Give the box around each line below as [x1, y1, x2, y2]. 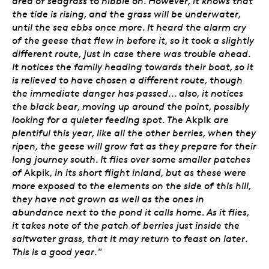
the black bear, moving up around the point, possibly [12, 100, 249, 112]
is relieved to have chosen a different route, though [12, 74, 243, 86]
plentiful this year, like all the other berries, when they [12, 127, 256, 139]
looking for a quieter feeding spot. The [12, 113, 186, 125]
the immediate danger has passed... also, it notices [12, 87, 243, 99]
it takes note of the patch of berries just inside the [12, 219, 240, 231]
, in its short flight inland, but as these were [50, 166, 246, 178]
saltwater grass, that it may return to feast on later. [12, 232, 247, 244]
